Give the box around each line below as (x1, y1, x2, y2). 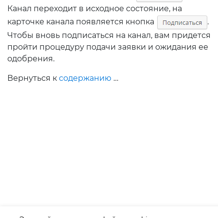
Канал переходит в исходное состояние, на (7, 4, 182, 13)
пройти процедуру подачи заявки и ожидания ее (7, 42, 208, 52)
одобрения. (7, 54, 54, 63)
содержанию (59, 73, 111, 83)
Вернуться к (7, 73, 59, 83)
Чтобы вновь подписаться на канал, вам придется (7, 31, 211, 40)
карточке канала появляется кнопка (7, 17, 156, 26)
